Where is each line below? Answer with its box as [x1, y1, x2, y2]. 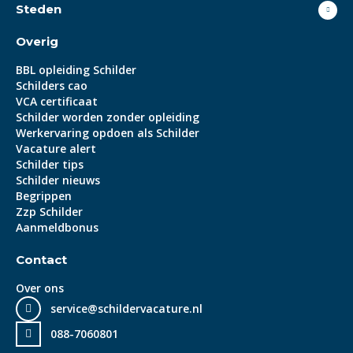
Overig [16, 33, 58, 49]
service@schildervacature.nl [50, 300, 203, 316]
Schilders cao [16, 77, 87, 93]
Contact [16, 251, 67, 267]
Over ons [16, 280, 64, 295]
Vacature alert [16, 140, 96, 156]
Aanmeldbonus [16, 219, 98, 235]
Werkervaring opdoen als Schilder [16, 124, 199, 140]
